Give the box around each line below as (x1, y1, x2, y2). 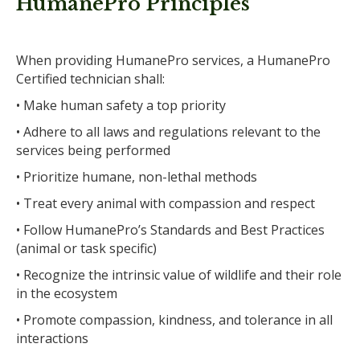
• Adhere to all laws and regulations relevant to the (16, 122, 321, 141)
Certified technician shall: (16, 69, 165, 88)
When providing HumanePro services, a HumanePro (16, 51, 330, 69)
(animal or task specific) (16, 239, 157, 257)
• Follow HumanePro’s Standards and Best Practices (16, 220, 325, 239)
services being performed (16, 141, 170, 159)
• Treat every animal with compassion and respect (16, 194, 315, 212)
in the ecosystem (16, 284, 117, 302)
